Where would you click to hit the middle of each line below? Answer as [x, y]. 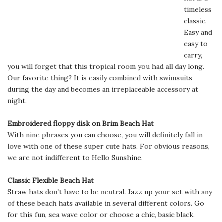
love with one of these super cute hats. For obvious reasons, [109, 146]
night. [17, 101]
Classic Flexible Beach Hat [51, 180]
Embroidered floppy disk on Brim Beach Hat [81, 123]
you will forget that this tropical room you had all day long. [106, 66]
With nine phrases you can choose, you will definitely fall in [105, 135]
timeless [198, 9]
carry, [193, 55]
